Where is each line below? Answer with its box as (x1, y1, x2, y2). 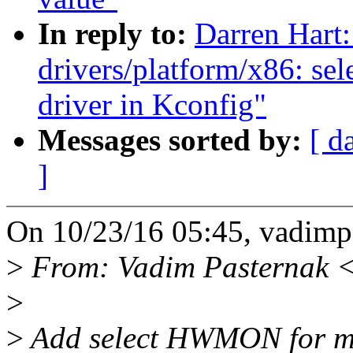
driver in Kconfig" (38, 87, 266, 122)
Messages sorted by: (38, 123, 310, 158)
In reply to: (38, 17, 195, 51)
